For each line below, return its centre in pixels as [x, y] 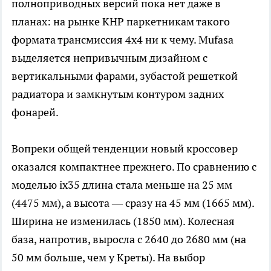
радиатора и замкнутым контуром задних [118, 94]
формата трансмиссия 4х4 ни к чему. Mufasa [122, 39]
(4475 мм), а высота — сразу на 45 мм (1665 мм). [133, 203]
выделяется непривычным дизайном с [109, 57]
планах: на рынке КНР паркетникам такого [121, 21]
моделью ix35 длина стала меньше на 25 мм [122, 184]
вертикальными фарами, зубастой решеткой [125, 76]
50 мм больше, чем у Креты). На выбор [108, 257]
